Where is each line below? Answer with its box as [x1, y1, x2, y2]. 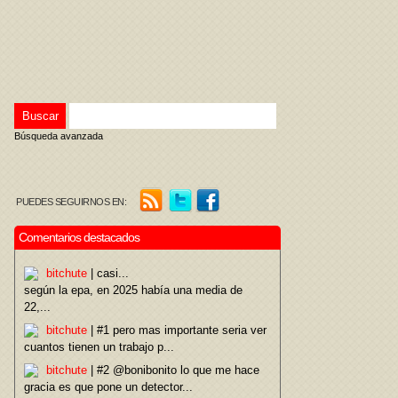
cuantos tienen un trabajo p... [24, 340, 174, 354]
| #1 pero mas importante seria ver [87, 323, 267, 337]
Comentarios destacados [19, 230, 139, 244]
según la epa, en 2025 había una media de [24, 283, 243, 297]
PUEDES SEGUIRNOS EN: [16, 196, 126, 207]
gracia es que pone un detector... [24, 380, 193, 394]
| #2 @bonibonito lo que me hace [87, 363, 259, 377]
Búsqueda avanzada [14, 131, 103, 141]
